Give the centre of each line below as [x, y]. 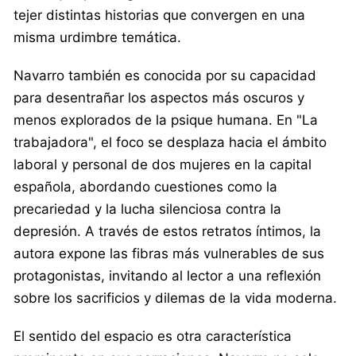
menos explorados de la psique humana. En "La [166, 120]
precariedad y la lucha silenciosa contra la [147, 209]
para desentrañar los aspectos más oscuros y [159, 97]
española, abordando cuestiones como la [145, 186]
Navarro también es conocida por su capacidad [165, 75]
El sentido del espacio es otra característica [153, 336]
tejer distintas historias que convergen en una [159, 15]
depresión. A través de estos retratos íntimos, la [167, 231]
